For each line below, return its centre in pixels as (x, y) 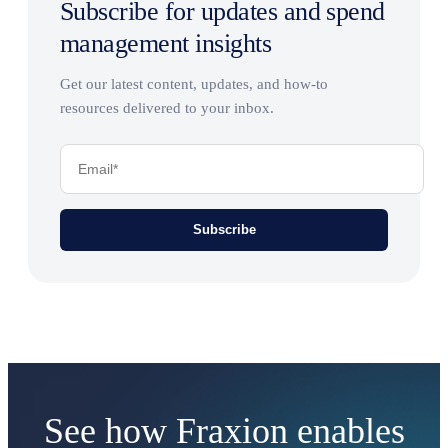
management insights (166, 44)
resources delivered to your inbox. (167, 108)
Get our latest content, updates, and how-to (194, 84)
